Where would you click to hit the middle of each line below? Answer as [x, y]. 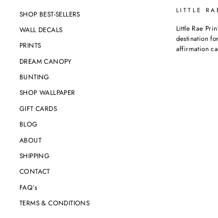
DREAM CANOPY [46, 61]
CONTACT [35, 172]
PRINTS [30, 45]
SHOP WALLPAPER [47, 93]
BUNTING [35, 77]
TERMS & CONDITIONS [55, 203]
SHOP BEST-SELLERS [50, 14]
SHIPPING [35, 156]
